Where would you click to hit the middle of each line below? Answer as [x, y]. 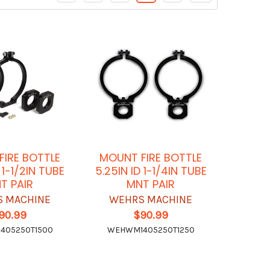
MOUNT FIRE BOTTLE [151, 158]
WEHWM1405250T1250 [151, 230]
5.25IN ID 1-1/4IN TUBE [151, 171]
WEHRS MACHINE [151, 200]
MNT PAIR [151, 184]
